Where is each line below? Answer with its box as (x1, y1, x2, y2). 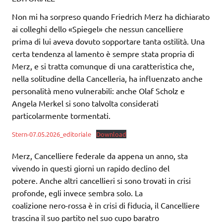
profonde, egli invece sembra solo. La (12, 187, 143, 198)
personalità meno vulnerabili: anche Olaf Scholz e (12, 85, 185, 96)
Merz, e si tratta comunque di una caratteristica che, (12, 60, 194, 71)
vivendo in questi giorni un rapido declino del (12, 163, 169, 173)
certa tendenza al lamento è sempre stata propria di (12, 48, 194, 58)
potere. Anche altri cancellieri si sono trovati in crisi (12, 175, 191, 185)
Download (96, 129, 126, 138)
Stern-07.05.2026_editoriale (12, 129, 91, 138)
